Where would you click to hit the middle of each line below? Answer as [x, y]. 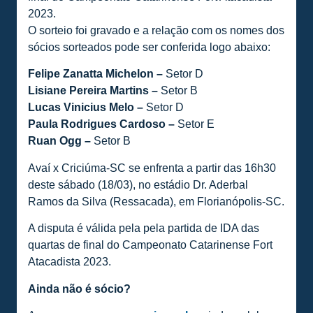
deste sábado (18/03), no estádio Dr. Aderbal [138, 184]
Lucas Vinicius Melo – [86, 108]
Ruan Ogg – [59, 141]
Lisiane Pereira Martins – [93, 91]
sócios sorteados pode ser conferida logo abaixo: [149, 47]
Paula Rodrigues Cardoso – [101, 124]
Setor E [195, 124]
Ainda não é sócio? [79, 289]
